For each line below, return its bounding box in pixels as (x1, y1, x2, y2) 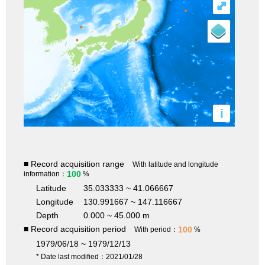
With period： (134, 225, 178, 234)
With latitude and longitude (132, 160, 218, 169)
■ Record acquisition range (24, 159, 124, 169)
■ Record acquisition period (24, 224, 126, 234)
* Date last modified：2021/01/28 (36, 253, 143, 261)
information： (24, 170, 67, 179)
